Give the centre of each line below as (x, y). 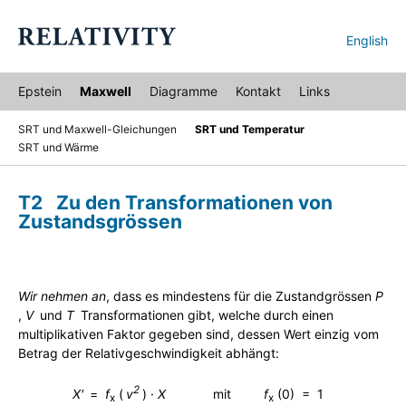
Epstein (40, 91)
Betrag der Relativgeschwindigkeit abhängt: (149, 353)
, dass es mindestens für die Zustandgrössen (241, 296)
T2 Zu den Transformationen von (175, 203)
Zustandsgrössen (100, 222)
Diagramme (184, 91)
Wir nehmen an (62, 296)
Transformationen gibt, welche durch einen (207, 315)
